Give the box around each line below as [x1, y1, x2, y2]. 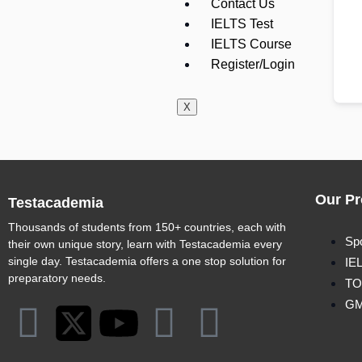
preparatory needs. [8, 271, 106, 284]
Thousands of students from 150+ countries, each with [8, 221, 286, 234]
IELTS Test [210, 17, 273, 31]
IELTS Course [210, 37, 292, 51]
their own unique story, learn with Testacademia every [8, 238, 282, 250]
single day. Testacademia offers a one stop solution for [8, 255, 286, 267]
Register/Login [210, 57, 295, 71]
